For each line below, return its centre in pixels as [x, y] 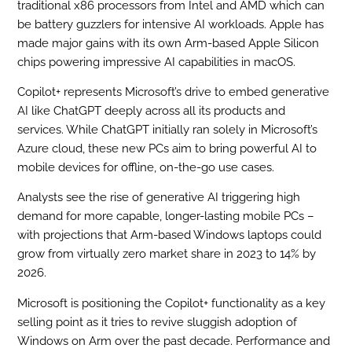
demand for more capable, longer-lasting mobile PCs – [166, 216]
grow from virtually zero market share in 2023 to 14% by [167, 254]
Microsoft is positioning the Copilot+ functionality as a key [172, 303]
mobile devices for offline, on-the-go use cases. [146, 167]
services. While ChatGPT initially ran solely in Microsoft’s [168, 129]
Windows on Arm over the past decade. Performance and [174, 341]
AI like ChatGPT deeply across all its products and [152, 110]
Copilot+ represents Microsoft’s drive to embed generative [174, 92]
